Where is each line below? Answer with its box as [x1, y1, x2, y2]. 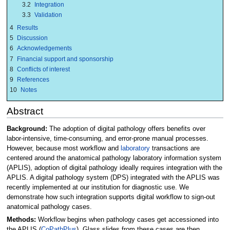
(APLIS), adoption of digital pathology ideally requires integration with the [6, 164, 222, 171]
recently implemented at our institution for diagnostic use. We [6, 183, 189, 191]
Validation [34, 11, 62, 18]
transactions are [149, 144, 200, 152]
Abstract [6, 105, 43, 117]
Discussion [16, 34, 48, 42]
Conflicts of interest [16, 65, 70, 73]
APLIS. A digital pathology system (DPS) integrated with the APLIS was [6, 174, 220, 181]
